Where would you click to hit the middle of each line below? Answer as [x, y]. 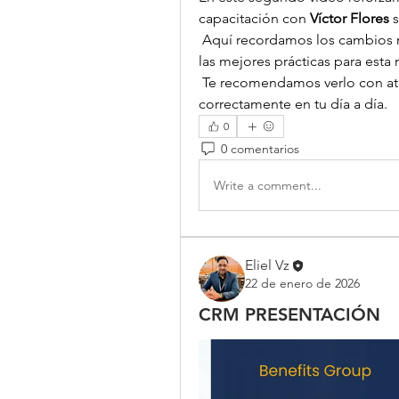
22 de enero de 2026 [302, 284]
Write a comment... [268, 185]
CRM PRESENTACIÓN [289, 315]
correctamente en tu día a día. [293, 104]
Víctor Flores [350, 19]
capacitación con [254, 19]
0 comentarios [260, 148]
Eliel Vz [267, 265]
